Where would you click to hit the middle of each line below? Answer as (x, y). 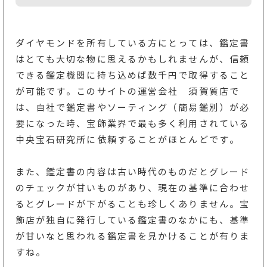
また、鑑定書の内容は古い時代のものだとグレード (133, 172)
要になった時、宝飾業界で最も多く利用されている (133, 124)
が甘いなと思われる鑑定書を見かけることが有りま (133, 237)
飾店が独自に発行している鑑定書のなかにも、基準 (133, 221)
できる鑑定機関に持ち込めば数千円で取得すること (133, 76)
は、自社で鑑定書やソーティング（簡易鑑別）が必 (133, 108)
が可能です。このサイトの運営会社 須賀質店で (127, 92)
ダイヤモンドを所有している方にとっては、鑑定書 (133, 44)
